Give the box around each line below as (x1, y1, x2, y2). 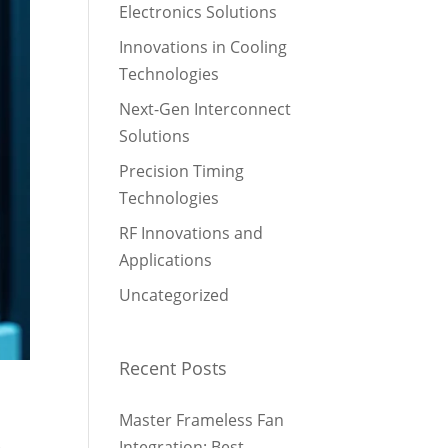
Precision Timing (119, 160, 245, 182)
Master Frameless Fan (119, 409, 285, 431)
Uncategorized (119, 284, 230, 306)
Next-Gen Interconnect (119, 98, 292, 120)
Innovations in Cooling (119, 36, 288, 58)
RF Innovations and (119, 222, 264, 244)
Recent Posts (119, 356, 228, 380)
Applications (119, 249, 213, 271)
